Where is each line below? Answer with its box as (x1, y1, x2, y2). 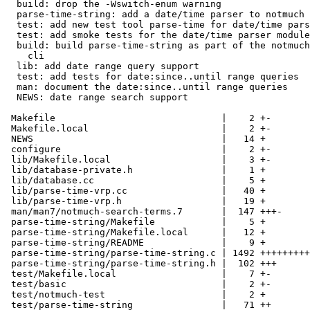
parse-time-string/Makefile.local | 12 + (6, 226, 266, 237)
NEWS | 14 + (6, 133, 266, 144)
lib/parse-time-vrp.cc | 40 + (6, 185, 266, 196)
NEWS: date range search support (6, 91, 188, 102)
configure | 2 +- (6, 143, 271, 154)
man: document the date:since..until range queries (6, 81, 288, 92)
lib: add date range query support (6, 60, 199, 71)
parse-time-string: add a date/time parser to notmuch (6, 8, 304, 19)
